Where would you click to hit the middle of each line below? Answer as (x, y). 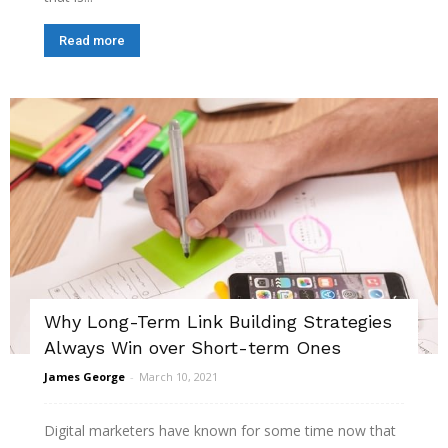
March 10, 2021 (178, 376)
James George (84, 376)
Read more (92, 41)
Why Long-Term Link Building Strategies (218, 321)
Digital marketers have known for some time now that (220, 430)
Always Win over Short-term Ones (192, 347)
